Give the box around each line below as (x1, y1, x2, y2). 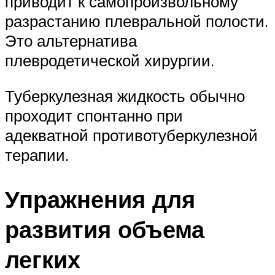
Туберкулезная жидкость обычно (5, 85, 245, 106)
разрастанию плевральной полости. (5, 11, 268, 31)
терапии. (5, 144, 73, 165)
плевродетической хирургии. (5, 50, 214, 71)
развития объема (5, 214, 204, 244)
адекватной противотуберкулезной (5, 125, 258, 145)
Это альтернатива (5, 31, 137, 51)
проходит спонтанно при (5, 105, 183, 125)
